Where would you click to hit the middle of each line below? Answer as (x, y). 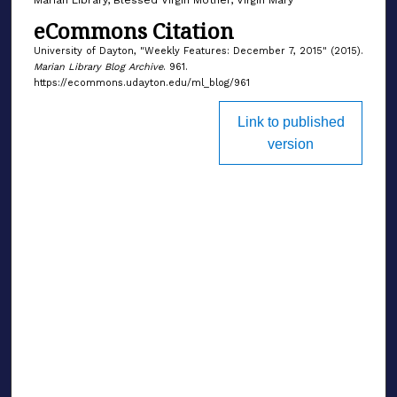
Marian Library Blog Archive (98, 67)
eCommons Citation (133, 31)
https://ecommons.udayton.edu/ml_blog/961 (141, 83)
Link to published (291, 121)
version (291, 144)
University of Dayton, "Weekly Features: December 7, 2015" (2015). (198, 51)
